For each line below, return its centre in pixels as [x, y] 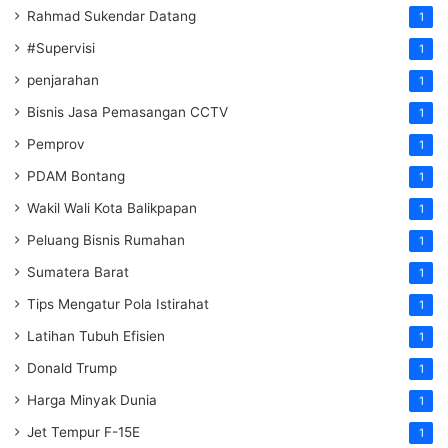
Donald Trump [72, 368]
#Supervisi [61, 48]
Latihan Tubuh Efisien [96, 336]
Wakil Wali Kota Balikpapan [112, 208]
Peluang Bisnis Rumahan [106, 240]
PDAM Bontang [76, 176]
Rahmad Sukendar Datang [111, 16]
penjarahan [63, 80]
